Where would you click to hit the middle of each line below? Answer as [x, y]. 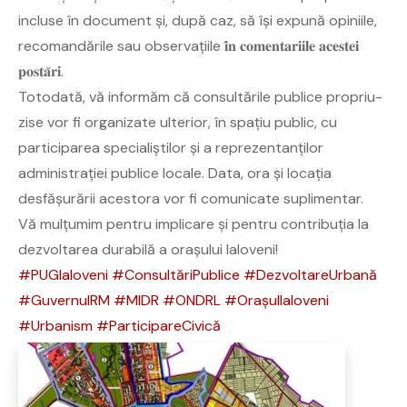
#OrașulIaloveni [277, 300]
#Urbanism [55, 325]
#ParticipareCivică [159, 325]
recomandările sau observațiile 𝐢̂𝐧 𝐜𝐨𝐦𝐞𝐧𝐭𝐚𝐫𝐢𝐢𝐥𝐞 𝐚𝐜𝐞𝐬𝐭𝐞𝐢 [189, 45]
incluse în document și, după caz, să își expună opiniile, [198, 20]
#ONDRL [192, 300]
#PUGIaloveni [63, 274]
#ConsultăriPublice [176, 274]
